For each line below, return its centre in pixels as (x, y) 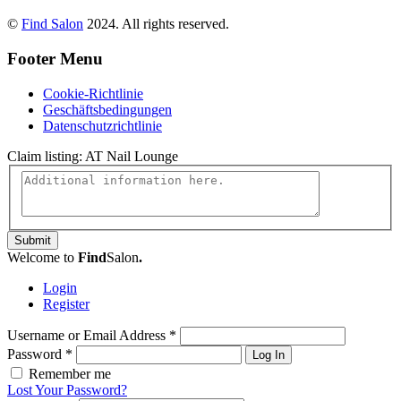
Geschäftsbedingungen (107, 109)
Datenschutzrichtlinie (102, 125)
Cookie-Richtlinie (93, 93)
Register (66, 304)
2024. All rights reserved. (156, 24)
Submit (33, 241)
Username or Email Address (88, 336)
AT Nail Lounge (132, 156)
